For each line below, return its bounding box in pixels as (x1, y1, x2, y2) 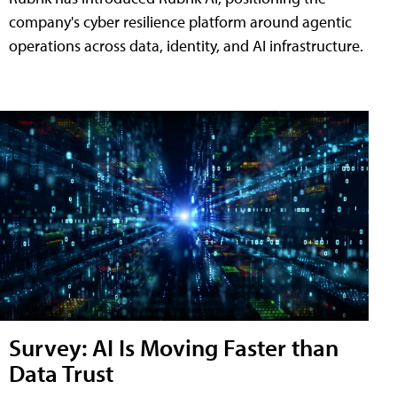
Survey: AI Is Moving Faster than (9, 331, 339, 363)
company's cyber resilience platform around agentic (9, 11, 352, 32)
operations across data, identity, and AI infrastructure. (9, 35, 363, 56)
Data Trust (9, 357, 113, 389)
